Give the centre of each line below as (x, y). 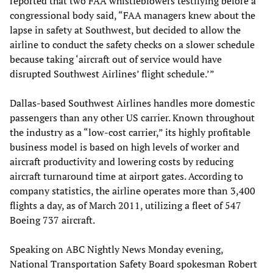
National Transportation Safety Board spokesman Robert (133, 264)
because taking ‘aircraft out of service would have (116, 59)
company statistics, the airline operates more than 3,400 (133, 190)
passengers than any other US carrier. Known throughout (132, 117)
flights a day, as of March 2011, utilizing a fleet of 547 (126, 205)
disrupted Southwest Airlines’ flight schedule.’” (112, 73)
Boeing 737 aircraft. (52, 220)
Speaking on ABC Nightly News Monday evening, (116, 249)
